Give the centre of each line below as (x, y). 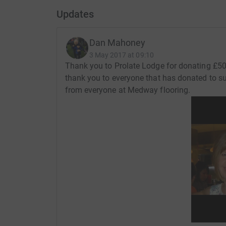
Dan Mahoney (117, 43)
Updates (75, 14)
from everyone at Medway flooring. (128, 90)
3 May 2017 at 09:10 (121, 55)
